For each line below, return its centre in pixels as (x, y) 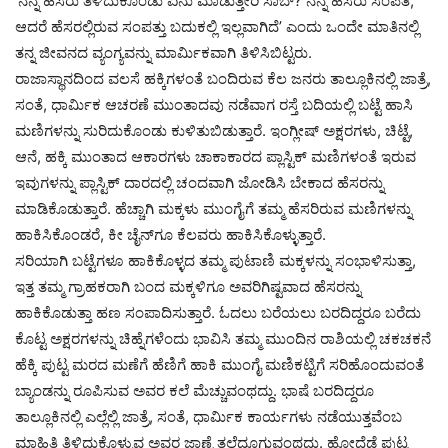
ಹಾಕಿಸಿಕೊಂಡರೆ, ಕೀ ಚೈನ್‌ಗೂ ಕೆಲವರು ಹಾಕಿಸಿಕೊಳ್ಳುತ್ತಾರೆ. (170, 234)
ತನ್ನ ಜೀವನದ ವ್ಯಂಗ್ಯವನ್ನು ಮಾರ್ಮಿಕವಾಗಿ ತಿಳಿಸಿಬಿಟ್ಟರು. (163, 52)
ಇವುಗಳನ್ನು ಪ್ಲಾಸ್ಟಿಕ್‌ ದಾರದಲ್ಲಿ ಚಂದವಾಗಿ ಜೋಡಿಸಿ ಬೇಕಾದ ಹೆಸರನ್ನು (199, 182)
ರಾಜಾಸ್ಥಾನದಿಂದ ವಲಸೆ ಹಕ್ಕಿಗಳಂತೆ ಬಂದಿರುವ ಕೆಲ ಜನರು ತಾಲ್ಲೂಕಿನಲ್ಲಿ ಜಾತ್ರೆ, (223, 78)
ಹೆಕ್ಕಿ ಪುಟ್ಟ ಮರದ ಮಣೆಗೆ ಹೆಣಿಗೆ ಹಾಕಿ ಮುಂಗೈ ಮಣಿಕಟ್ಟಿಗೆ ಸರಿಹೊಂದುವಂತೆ (219, 364)
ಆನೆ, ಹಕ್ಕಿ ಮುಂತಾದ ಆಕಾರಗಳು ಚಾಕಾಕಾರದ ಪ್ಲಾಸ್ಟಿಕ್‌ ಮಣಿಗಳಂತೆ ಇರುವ (215, 156)
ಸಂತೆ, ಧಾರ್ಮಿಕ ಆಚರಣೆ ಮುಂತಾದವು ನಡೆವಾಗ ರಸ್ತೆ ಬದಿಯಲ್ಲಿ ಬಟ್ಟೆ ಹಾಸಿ (214, 104)
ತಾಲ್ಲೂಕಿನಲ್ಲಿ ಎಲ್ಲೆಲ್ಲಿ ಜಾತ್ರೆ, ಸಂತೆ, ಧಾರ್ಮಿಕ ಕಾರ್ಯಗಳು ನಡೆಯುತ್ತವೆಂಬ (208, 416)
